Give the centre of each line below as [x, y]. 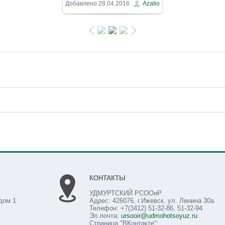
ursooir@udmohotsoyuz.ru [159, 215]
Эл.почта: [105, 215]
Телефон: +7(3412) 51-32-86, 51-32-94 [146, 208]
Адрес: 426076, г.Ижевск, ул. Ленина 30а [152, 200]
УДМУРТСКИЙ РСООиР [126, 193]
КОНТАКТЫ [107, 178]
